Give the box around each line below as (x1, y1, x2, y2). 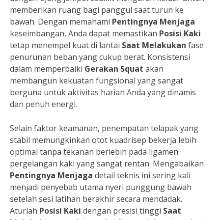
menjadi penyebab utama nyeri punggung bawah (10, 182, 192, 192)
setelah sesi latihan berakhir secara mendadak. (10, 193, 182, 204)
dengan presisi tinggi (81, 205, 163, 216)
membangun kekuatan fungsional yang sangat (10, 75, 183, 86)
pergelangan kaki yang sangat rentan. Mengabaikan (10, 158, 204, 169)
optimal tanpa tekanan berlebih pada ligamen (10, 146, 178, 157)
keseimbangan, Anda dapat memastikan (10, 28, 159, 39)
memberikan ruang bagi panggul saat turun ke (10, 4, 184, 15)
